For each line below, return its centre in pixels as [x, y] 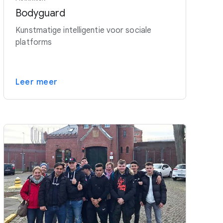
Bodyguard [41, 13]
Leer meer [37, 82]
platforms [34, 42]
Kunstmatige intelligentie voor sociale [84, 30]
